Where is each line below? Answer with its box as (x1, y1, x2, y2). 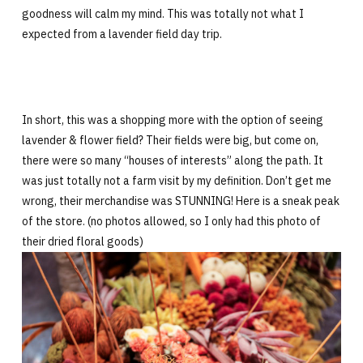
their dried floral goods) (21, 233, 143, 249)
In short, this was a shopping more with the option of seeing (21, 112, 323, 127)
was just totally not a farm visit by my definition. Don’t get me (21, 173, 331, 188)
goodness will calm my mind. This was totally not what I (21, 6, 304, 21)
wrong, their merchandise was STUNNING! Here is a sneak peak (21, 193, 340, 208)
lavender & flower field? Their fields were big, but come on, (21, 132, 318, 147)
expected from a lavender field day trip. (21, 26, 222, 41)
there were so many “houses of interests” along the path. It (21, 152, 323, 168)
